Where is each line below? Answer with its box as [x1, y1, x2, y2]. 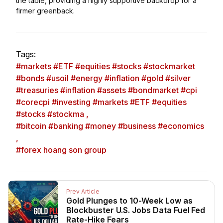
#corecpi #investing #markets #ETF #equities [16, 97, 187, 107]
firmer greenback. [16, 6, 75, 15]
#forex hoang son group [16, 145, 107, 155]
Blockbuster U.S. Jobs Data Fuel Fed [66, 205, 206, 215]
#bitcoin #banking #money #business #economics [16, 121, 204, 131]
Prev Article [66, 187, 100, 195]
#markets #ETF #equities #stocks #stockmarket [16, 61, 195, 71]
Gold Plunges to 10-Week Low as [66, 195, 193, 206]
